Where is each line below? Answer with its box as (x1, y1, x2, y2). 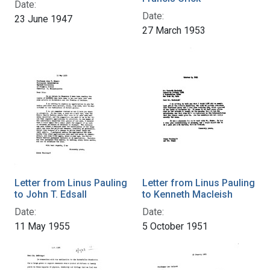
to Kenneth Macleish (142, 188, 233, 200)
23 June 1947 (14, 13, 72, 25)
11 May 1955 (14, 220, 70, 232)
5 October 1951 (142, 220, 208, 232)
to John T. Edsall (14, 188, 87, 200)
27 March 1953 (142, 24, 206, 36)
